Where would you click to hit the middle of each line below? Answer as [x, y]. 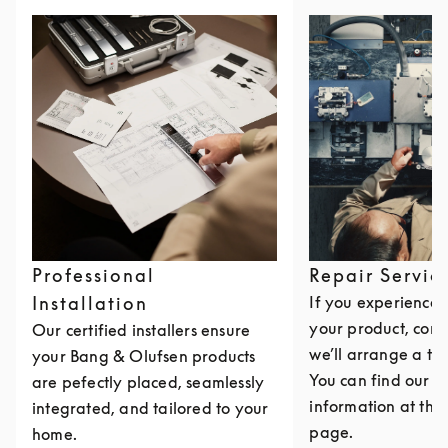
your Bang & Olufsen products [144, 356]
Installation [90, 303]
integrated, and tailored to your [150, 408]
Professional [93, 275]
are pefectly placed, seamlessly [148, 382]
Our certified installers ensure [141, 330]
